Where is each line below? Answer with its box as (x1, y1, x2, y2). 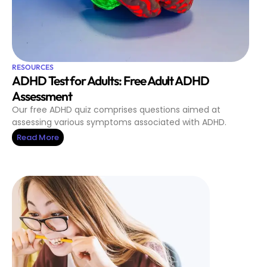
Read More (17, 132, 59, 144)
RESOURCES (12, 63, 54, 72)
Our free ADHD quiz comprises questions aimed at (12, 104, 221, 116)
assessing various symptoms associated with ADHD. (12, 116, 226, 129)
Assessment (12, 88, 74, 104)
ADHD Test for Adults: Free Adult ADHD (12, 73, 210, 89)
